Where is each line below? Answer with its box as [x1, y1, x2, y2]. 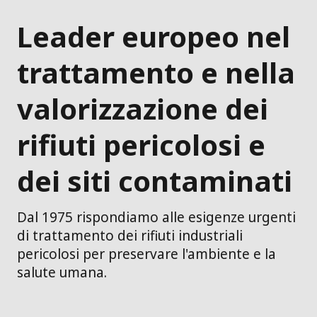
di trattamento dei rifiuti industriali [17, 226, 243, 245]
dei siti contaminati [17, 161, 292, 200]
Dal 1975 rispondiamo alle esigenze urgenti [17, 207, 296, 226]
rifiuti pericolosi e [17, 125, 265, 164]
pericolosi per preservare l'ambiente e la [17, 244, 276, 263]
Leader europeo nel [17, 16, 290, 56]
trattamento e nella [17, 52, 295, 92]
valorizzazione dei [17, 88, 268, 128]
